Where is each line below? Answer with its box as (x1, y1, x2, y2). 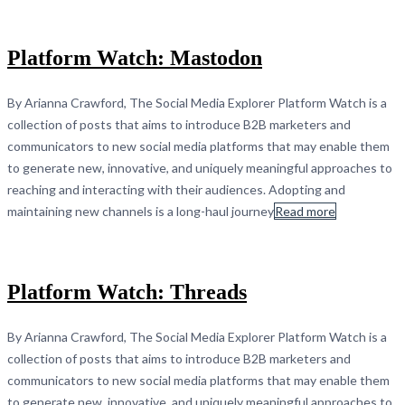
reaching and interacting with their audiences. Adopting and (7, 181, 345, 197)
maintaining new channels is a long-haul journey (7, 202, 274, 219)
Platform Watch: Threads (7, 279, 247, 304)
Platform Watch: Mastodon (7, 45, 262, 70)
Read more (275, 202, 335, 219)
